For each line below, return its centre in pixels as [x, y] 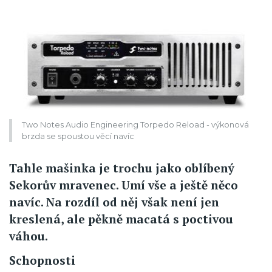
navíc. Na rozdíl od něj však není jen [114, 202]
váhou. [29, 236]
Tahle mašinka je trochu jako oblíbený [122, 168]
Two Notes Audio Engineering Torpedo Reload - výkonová [135, 125]
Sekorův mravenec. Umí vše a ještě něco [124, 185]
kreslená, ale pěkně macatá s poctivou [121, 219]
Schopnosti [42, 260]
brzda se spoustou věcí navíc [78, 137]
